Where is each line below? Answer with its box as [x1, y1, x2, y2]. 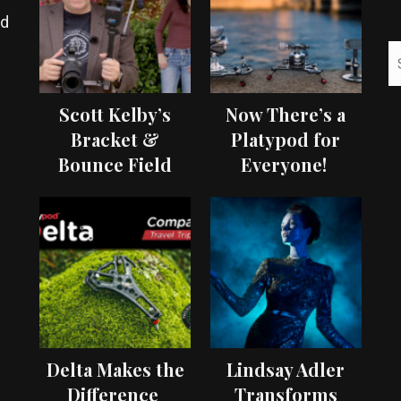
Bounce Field [58, 152, 173, 177]
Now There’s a [226, 102, 346, 127]
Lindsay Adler [226, 357, 346, 382]
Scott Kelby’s [59, 102, 172, 127]
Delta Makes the [46, 357, 184, 382]
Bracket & [71, 127, 160, 152]
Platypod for [231, 127, 341, 152]
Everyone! [240, 152, 331, 177]
